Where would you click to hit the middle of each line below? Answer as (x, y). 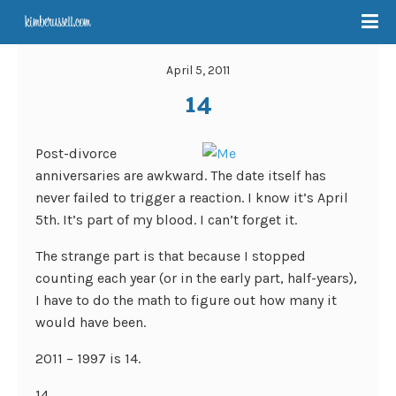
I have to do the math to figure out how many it (186, 300)
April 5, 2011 (198, 70)
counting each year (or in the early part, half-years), (196, 278)
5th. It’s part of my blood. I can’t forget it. (166, 220)
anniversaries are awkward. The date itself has (181, 175)
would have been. (91, 322)
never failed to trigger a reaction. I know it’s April (192, 198)
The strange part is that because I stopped (171, 256)
